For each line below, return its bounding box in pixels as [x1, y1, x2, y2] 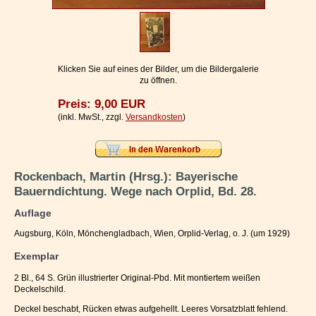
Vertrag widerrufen [14, 38, 89, 47]
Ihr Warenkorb [14, 63, 68, 73]
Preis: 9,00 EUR [58, 97, 145, 111]
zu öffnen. [139, 75, 177, 86]
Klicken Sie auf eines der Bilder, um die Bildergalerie [57, 64, 259, 75]
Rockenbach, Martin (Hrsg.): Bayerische [14, 169, 238, 183]
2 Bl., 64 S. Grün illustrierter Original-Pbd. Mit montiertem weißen [14, 272, 260, 283]
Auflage [14, 207, 51, 219]
